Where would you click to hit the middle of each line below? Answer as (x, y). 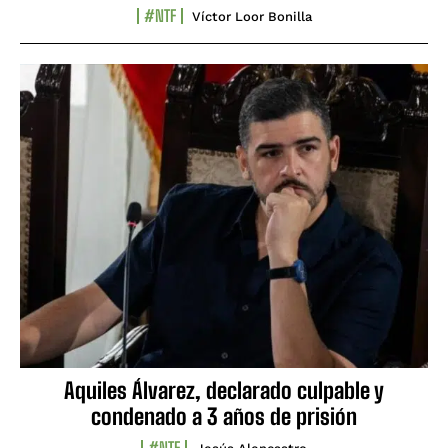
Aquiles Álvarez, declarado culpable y (224, 391)
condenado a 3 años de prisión (224, 417)
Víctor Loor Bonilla (251, 16)
